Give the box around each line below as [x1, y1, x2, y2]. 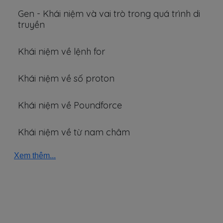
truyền [18, 19, 45, 30]
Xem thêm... [14, 151, 56, 160]
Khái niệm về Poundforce [18, 100, 122, 111]
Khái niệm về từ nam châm [18, 126, 130, 138]
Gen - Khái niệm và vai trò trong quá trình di [18, 8, 200, 19]
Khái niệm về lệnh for [18, 46, 105, 57]
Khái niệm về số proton [18, 73, 114, 84]
